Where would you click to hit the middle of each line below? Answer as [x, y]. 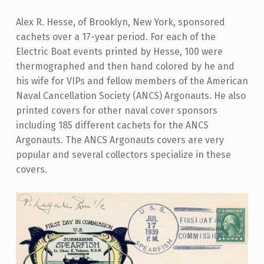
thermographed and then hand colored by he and [125, 66]
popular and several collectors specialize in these [123, 154]
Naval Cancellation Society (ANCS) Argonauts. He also [131, 95]
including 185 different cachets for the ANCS [112, 125]
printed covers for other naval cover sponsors [116, 110]
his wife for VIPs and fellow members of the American [132, 81]
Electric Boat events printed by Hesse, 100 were [119, 51]
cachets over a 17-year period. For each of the [115, 37]
